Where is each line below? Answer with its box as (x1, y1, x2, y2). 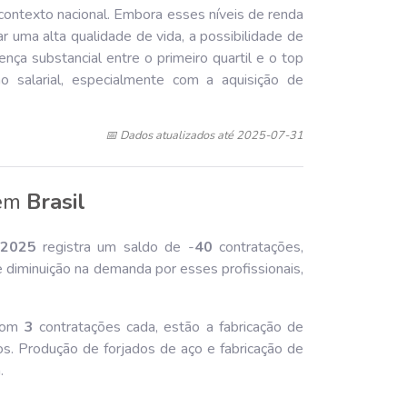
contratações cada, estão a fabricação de (33, 317, 303, 337)
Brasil (26, 187, 85, 216)
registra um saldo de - (35, 237, 194, 257)
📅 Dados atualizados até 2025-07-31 (105, 127, 303, 144)
